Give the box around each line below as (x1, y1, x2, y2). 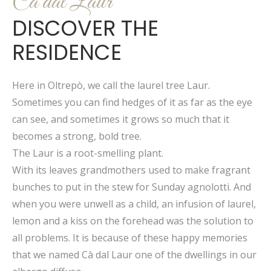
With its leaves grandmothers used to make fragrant (12, 163, 250, 177)
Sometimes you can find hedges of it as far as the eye (12, 96, 252, 109)
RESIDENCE (12, 38, 122, 67)
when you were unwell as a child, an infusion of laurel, (12, 197, 256, 211)
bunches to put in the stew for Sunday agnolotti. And (12, 180, 251, 194)
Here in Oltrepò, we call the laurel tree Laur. (12, 79, 210, 92)
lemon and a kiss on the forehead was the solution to (12, 214, 253, 227)
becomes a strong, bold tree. (12, 129, 142, 143)
